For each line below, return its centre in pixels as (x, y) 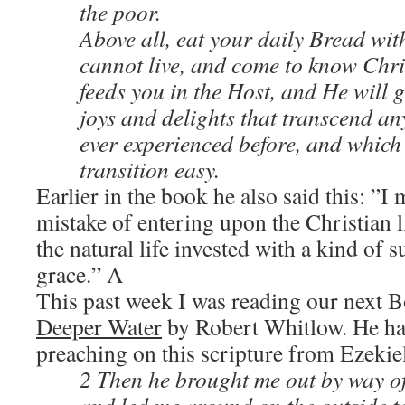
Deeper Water (99, 326)
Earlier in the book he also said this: (203, 195)
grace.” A (80, 274)
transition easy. (150, 169)
